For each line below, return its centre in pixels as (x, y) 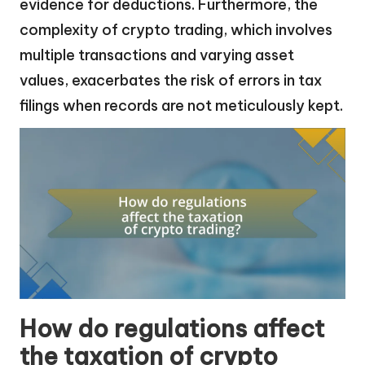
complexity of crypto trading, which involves (176, 30)
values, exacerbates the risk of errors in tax (171, 81)
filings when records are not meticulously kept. (181, 106)
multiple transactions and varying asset (157, 55)
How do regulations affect (172, 329)
